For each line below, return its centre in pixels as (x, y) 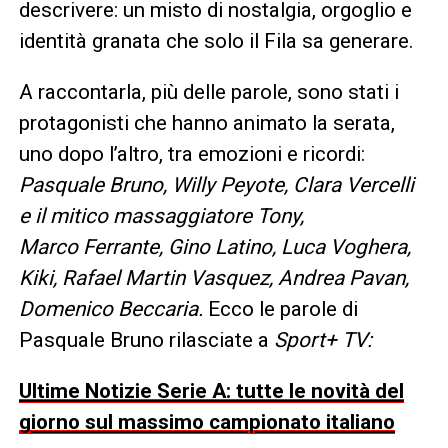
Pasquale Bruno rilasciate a (146, 339)
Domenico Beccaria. (110, 308)
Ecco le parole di (280, 308)
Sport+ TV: (322, 339)
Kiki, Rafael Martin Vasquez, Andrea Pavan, (213, 277)
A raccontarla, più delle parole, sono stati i (208, 91)
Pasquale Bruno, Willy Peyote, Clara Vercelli (216, 184)
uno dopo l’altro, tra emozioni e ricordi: (191, 153)
